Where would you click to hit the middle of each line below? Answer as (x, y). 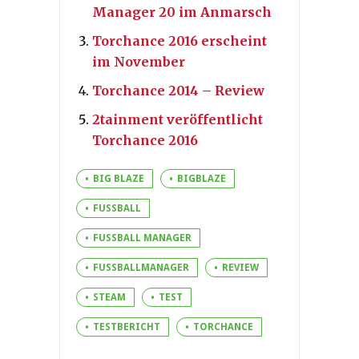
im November (139, 61)
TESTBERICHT (127, 327)
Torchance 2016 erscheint (179, 40)
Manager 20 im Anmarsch (182, 12)
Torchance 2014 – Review (178, 90)
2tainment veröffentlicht (177, 119)
